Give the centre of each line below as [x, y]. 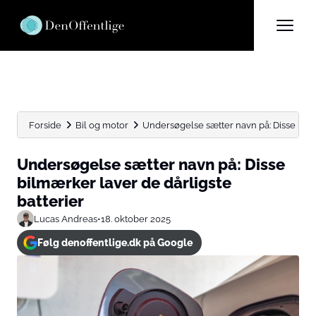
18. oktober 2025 [136, 219]
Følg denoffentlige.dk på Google [115, 243]
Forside [45, 125]
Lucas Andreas [66, 219]
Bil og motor [102, 125]
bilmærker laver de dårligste [124, 183]
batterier [50, 201]
